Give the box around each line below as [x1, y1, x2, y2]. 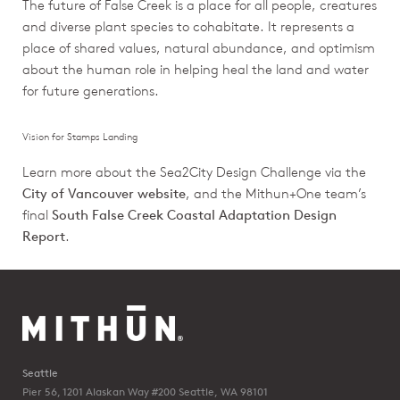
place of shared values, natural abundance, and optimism [22, 39, 375, 57]
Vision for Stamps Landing [22, 129, 137, 144]
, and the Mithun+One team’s [186, 185, 366, 203]
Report [22, 228, 65, 246]
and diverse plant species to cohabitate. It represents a [22, 18, 354, 36]
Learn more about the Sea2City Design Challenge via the [22, 163, 366, 181]
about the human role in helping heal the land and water [22, 61, 369, 79]
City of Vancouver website [22, 185, 186, 203]
